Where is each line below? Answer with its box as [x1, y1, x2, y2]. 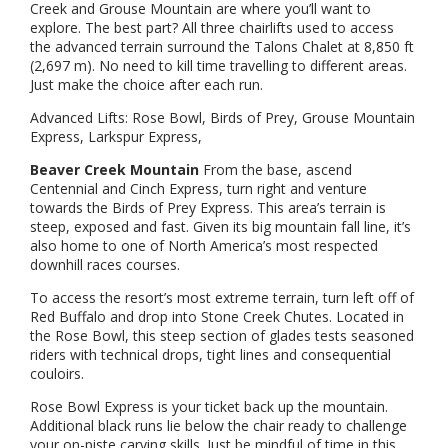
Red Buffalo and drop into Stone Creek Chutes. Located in [30, 307, 404, 327]
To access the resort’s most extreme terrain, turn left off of [30, 288, 414, 308]
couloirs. [30, 364, 88, 384]
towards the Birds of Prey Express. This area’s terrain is [30, 198, 386, 218]
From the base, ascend [199, 160, 352, 180]
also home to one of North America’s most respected [30, 236, 378, 256]
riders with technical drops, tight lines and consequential [30, 345, 391, 365]
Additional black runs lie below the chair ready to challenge [30, 416, 407, 436]
